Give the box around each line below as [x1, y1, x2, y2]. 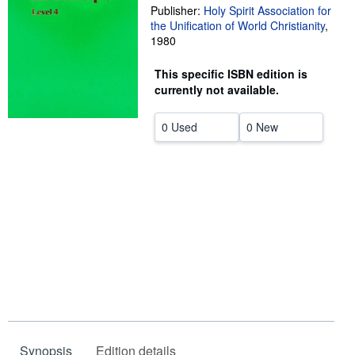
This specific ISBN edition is [155, 66, 307, 82]
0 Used [162, 119, 197, 135]
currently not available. [155, 82, 279, 97]
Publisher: [151, 2, 204, 18]
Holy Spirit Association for [204, 2, 331, 18]
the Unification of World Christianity [151, 17, 325, 33]
